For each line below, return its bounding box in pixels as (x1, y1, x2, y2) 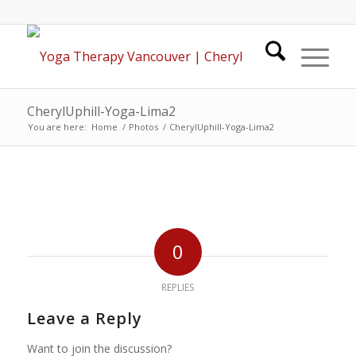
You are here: (27, 121, 87, 133)
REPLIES (161, 281, 195, 295)
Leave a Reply (26, 308, 142, 330)
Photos (128, 121, 158, 133)
